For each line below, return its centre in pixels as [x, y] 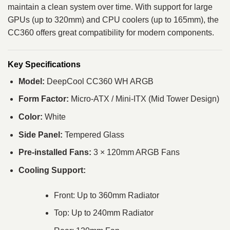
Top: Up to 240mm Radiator [103, 213]
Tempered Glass [93, 135]
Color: [30, 117]
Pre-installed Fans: [55, 152]
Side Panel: [40, 135]
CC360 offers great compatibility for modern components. [111, 33]
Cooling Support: [52, 170]
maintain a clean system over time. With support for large [110, 7]
